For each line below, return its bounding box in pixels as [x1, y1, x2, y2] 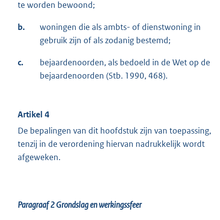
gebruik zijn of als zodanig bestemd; [40, 34, 170, 46]
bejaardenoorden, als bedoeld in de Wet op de [40, 56, 210, 68]
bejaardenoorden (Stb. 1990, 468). [40, 70, 167, 81]
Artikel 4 [18, 109, 49, 120]
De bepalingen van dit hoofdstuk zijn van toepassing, [18, 125, 211, 136]
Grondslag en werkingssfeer [56, 199, 141, 210]
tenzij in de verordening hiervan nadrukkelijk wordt [18, 138, 205, 149]
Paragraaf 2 [18, 199, 56, 210]
